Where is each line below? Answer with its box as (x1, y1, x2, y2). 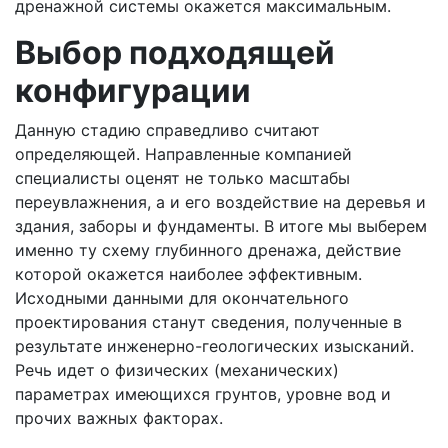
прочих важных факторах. (15, 408, 223, 428)
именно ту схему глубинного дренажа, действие (15, 240, 401, 260)
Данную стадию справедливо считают (15, 120, 320, 140)
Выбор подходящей (15, 33, 335, 72)
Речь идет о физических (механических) (15, 360, 339, 380)
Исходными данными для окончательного (15, 288, 349, 308)
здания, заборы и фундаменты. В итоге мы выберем (15, 216, 427, 236)
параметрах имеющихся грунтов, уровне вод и (15, 384, 391, 404)
